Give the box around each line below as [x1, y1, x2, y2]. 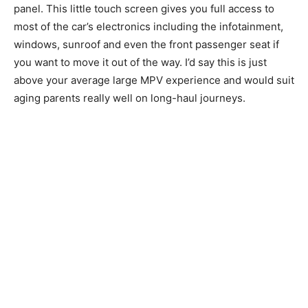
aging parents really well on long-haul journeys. [14, 91, 248, 105]
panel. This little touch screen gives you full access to [14, 2, 274, 16]
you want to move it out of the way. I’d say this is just [14, 56, 267, 69]
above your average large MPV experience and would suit [14, 74, 294, 87]
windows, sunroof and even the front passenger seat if [14, 38, 279, 52]
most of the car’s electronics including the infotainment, [14, 20, 283, 34]
